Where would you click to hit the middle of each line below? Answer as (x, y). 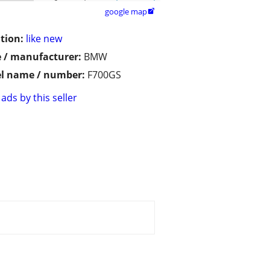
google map (126, 12)
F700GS (104, 75)
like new (44, 39)
